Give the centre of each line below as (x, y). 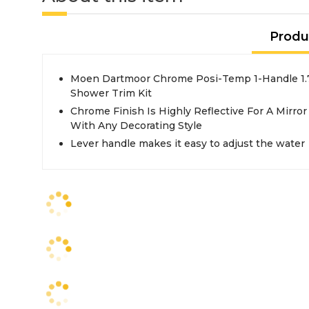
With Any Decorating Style (136, 126)
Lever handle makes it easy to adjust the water (188, 143)
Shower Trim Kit (111, 93)
